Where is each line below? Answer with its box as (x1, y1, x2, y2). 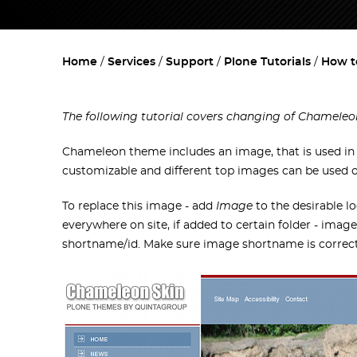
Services (108, 57, 155, 69)
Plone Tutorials (224, 57, 311, 69)
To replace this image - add (62, 201, 216, 213)
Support (166, 57, 214, 69)
